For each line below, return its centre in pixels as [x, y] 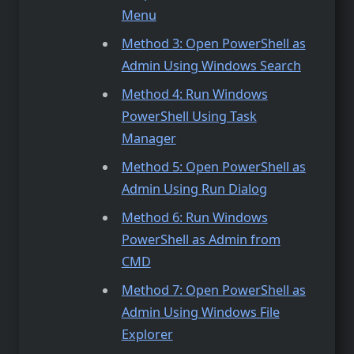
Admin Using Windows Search [211, 65]
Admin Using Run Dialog [194, 189]
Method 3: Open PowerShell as [213, 43]
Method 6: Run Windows [194, 218]
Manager [149, 138]
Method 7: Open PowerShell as [213, 290]
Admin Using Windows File [200, 313]
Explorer [147, 335]
